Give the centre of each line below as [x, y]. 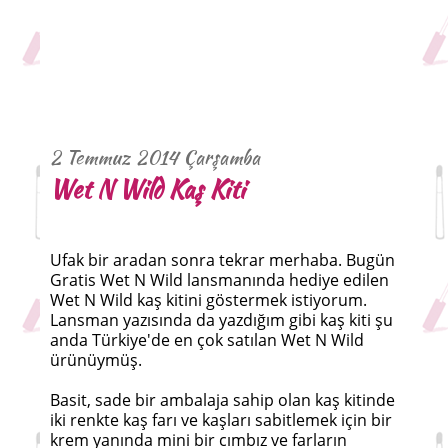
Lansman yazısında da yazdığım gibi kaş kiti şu [221, 320]
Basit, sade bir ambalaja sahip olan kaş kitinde [222, 400]
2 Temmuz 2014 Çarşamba [155, 157]
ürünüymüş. [96, 360]
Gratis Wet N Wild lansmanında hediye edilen [219, 280]
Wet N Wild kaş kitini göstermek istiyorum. [208, 300]
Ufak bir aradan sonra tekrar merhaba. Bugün [222, 260]
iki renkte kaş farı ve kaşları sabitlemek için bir [221, 420]
